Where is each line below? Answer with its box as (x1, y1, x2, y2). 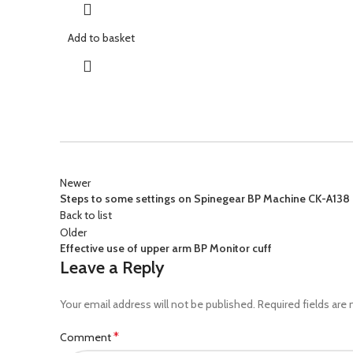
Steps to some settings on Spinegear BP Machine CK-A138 (60, 191, 350, 206)
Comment (60, 329, 113, 344)
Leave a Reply (60, 256, 165, 278)
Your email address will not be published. (60, 296, 255, 311)
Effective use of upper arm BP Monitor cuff (60, 240, 272, 255)
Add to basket (68, 30, 135, 45)
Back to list (60, 207, 112, 222)
